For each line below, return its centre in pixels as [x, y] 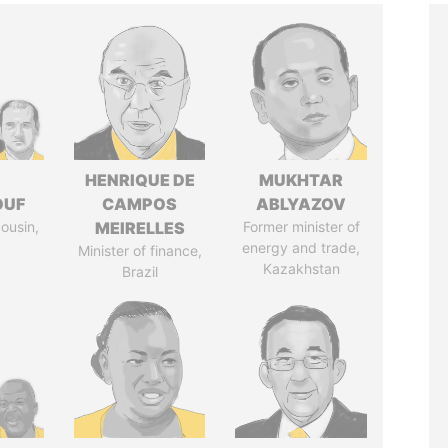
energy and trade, [301, 247]
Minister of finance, [139, 250]
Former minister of [301, 226]
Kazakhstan [301, 268]
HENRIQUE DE [139, 180]
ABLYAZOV [301, 204]
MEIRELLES [139, 228]
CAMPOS [140, 204]
